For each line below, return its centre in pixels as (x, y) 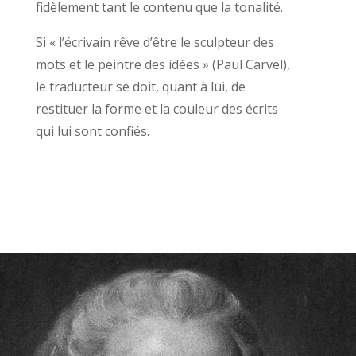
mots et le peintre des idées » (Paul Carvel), (163, 64)
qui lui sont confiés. (92, 131)
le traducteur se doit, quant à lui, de (140, 86)
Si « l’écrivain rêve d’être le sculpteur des (155, 42)
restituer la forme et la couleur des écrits (157, 108)
